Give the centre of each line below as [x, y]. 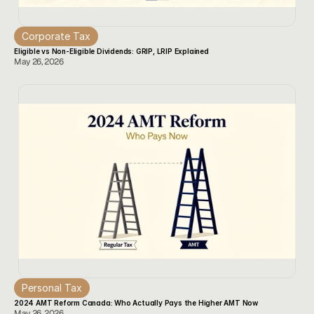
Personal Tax [52, 288]
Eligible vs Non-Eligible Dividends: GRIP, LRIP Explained [111, 51]
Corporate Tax [56, 36]
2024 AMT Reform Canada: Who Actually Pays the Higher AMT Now [136, 303]
